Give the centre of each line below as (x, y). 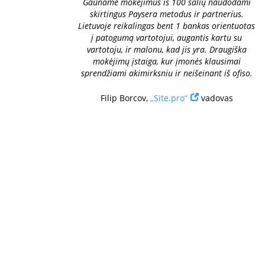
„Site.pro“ (169, 98)
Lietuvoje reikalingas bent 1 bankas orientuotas (167, 26)
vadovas (216, 98)
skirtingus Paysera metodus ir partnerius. (167, 14)
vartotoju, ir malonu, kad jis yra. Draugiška (167, 49)
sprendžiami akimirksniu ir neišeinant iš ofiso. (167, 73)
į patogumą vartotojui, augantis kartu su (167, 38)
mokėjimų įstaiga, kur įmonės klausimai (167, 61)
